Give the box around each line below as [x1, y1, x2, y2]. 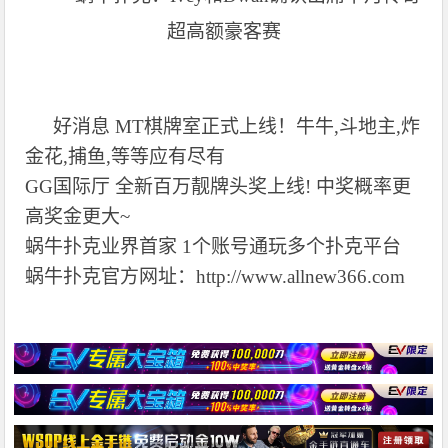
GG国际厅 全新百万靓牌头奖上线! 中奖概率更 [25, 175, 412, 197]
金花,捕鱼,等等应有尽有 [25, 145, 226, 167]
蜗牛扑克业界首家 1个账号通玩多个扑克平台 [25, 235, 402, 257]
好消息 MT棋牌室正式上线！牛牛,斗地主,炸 [53, 115, 421, 137]
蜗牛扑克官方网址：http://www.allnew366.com [25, 265, 406, 287]
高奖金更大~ [25, 205, 131, 227]
